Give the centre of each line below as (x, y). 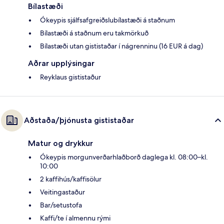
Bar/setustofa (61, 205)
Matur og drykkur (60, 143)
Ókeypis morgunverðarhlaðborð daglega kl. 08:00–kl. (124, 157)
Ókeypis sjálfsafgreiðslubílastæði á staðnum (107, 20)
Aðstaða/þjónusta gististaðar (79, 120)
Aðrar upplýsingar (61, 63)
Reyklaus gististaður (70, 77)
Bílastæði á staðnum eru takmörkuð (94, 33)
